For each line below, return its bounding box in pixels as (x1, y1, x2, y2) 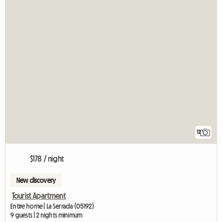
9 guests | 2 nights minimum (10, 212, 83, 219)
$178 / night (30, 155, 64, 163)
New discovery (16, 177, 56, 184)
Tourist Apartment (12, 192, 66, 200)
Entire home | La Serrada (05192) (10, 203, 94, 210)
